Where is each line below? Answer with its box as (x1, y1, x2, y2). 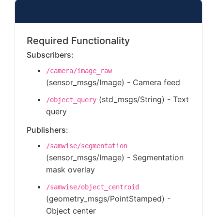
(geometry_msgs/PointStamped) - (46, 194, 170, 203)
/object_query (46, 96, 96, 104)
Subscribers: (27, 50, 74, 60)
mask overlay (46, 165, 95, 174)
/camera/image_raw (46, 67, 112, 75)
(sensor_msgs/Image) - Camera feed (46, 77, 180, 87)
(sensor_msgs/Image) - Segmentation (46, 153, 184, 162)
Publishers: (27, 125, 68, 135)
